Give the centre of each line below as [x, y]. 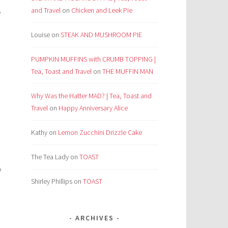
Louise [40, 35]
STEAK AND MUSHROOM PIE [101, 35]
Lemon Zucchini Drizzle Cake [100, 133]
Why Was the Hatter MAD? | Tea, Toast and [91, 96]
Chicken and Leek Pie [102, 10]
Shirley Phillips [52, 181]
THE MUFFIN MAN [128, 72]
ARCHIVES [95, 218]
